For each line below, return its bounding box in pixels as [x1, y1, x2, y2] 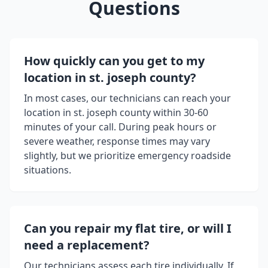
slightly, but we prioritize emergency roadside [24, 149, 231, 163]
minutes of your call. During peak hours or [24, 120, 217, 134]
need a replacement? [24, 237, 150, 254]
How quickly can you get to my [24, 53, 205, 69]
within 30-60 [151, 106, 208, 120]
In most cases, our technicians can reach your [24, 92, 231, 105]
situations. [24, 163, 71, 177]
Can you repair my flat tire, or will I [24, 220, 232, 237]
